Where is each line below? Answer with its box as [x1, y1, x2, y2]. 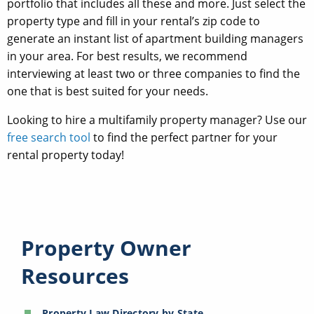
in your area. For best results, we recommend [7, 48, 247, 64]
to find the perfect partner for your [90, 130, 278, 146]
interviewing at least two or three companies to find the [7, 66, 300, 82]
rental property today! [7, 147, 124, 163]
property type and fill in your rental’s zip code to [7, 13, 260, 29]
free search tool [7, 130, 90, 146]
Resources [21, 261, 129, 291]
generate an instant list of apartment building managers [7, 31, 303, 47]
